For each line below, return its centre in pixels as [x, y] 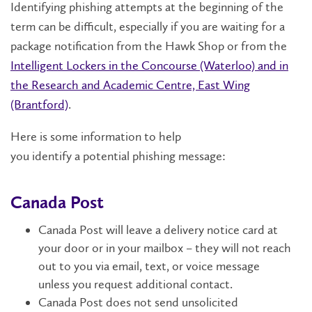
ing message [191, 156]
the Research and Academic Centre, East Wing [130, 85]
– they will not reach [237, 248]
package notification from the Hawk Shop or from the [149, 46]
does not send [142, 302]
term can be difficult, [63, 27]
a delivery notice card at [217, 229]
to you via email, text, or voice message [159, 266]
